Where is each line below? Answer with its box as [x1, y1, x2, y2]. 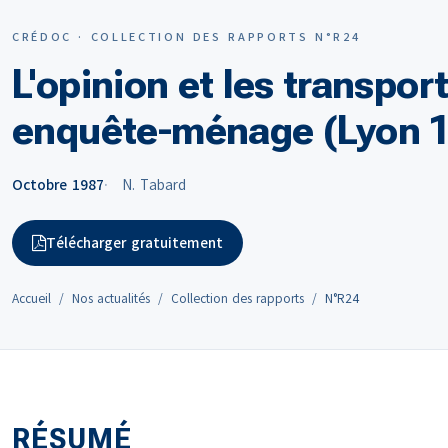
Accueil [12, 290, 51, 308]
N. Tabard [121, 175, 186, 195]
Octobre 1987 [12, 175, 104, 195]
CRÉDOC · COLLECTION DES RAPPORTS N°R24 [12, 29, 361, 45]
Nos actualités [72, 290, 150, 308]
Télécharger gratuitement [46, 233, 223, 253]
